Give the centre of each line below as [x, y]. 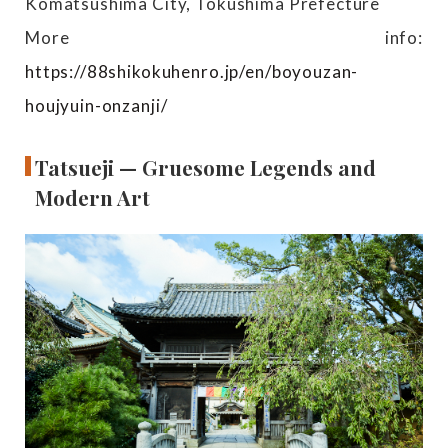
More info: [224, 37]
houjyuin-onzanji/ [96, 105]
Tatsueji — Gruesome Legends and [206, 168]
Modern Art [93, 198]
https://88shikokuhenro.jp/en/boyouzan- [192, 71]
